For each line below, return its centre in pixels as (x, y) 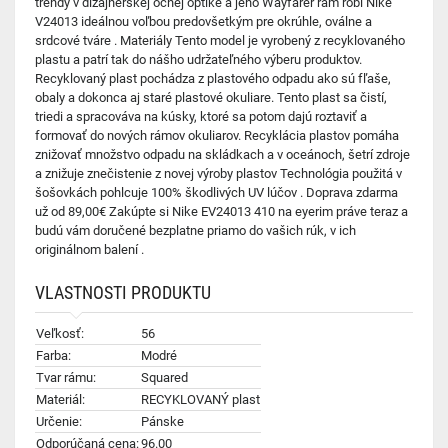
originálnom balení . (89, 249)
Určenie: (59, 421)
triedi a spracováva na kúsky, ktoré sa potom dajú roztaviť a (201, 116)
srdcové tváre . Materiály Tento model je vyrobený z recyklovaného (220, 40)
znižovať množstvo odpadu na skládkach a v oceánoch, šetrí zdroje (222, 154)
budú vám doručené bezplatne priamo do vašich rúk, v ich (195, 230)
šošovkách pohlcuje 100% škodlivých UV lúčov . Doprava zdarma (216, 192)
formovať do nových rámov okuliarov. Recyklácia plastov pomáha (217, 135)
